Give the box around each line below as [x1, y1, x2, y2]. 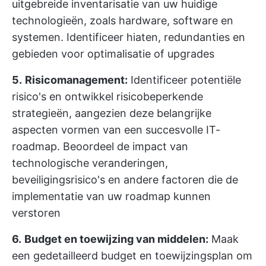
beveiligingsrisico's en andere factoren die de [12, 173, 238, 186]
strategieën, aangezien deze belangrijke [12, 107, 211, 119]
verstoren [12, 207, 61, 219]
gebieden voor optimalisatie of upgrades [12, 47, 214, 60]
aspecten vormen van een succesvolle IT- [12, 123, 220, 136]
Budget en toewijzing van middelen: [24, 233, 208, 245]
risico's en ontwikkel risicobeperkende [12, 90, 203, 103]
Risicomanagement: [25, 74, 128, 86]
